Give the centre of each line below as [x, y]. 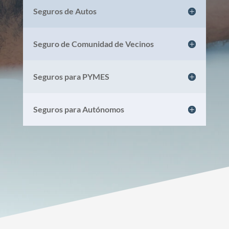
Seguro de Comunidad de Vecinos [93, 43]
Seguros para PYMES [71, 76]
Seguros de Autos [65, 11]
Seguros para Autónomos [78, 109]
